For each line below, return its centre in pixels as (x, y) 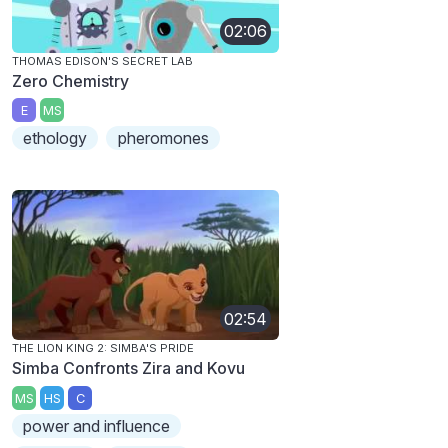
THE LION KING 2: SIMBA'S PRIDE (103, 348)
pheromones (163, 138)
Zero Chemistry (70, 80)
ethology (55, 138)
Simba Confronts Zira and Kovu (128, 368)
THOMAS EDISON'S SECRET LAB (102, 60)
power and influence (97, 426)
